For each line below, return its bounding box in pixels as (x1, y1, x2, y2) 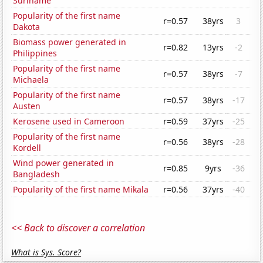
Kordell (13, 142, 42, 154)
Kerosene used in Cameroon (13, 116, 125, 127)
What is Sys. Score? (11, 247, 82, 258)
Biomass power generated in (13, 36, 127, 48)
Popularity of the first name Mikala (13, 184, 149, 195)
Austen (13, 100, 41, 112)
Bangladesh (13, 168, 60, 180)
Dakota (13, 21, 41, 33)
